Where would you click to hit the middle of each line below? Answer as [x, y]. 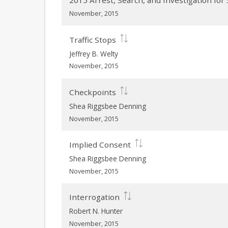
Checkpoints [93, 92]
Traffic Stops [93, 39]
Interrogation [95, 197]
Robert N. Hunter [96, 211]
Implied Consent [100, 145]
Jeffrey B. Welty [94, 53]
